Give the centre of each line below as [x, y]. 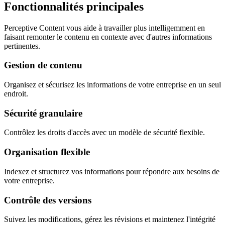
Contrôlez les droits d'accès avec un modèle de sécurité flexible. [104, 133]
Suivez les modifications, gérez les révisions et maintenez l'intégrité [110, 219]
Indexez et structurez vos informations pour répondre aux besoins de [112, 171]
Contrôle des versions [48, 200]
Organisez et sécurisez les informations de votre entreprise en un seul [113, 85]
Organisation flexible [47, 152]
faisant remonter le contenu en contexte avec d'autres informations [108, 37]
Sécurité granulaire [43, 113]
